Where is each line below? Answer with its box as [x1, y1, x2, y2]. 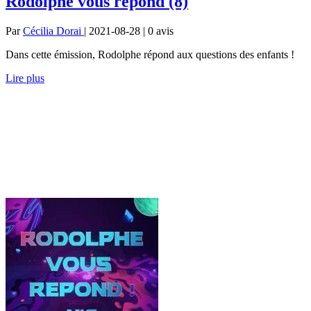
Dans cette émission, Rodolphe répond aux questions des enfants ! [6, 48, 294, 60]
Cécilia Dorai [23, 24, 84, 37]
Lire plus [6, 72, 44, 84]
